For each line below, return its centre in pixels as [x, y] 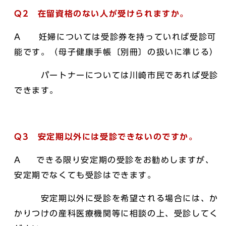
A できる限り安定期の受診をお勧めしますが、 [114, 160]
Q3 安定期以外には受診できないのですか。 [106, 136]
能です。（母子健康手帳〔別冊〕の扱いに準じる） [116, 52]
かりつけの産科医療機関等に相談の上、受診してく [116, 213]
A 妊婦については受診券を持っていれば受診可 [115, 37]
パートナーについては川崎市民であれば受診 [116, 75]
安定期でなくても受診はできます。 [85, 175]
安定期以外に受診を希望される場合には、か [116, 198]
